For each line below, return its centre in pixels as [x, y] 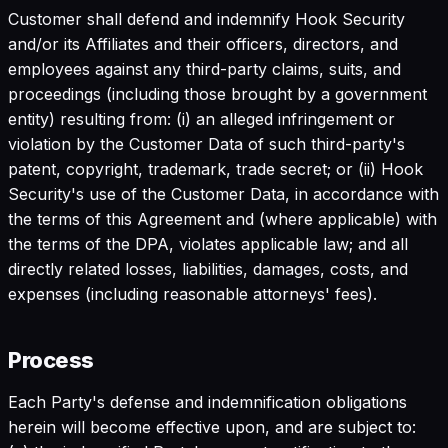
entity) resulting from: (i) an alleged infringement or [201, 118]
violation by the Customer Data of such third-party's [206, 143]
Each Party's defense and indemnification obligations [207, 401]
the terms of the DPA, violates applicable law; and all [208, 243]
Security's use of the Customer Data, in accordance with [223, 193]
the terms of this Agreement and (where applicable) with [222, 218]
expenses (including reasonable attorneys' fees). [192, 293]
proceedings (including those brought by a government [217, 93]
